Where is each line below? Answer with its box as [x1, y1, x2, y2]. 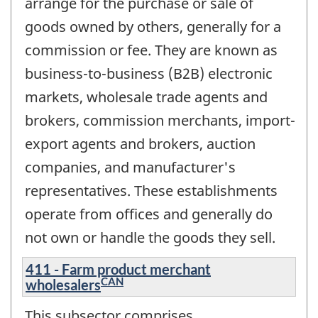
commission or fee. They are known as [25, 40, 278, 60]
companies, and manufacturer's [25, 157, 236, 177]
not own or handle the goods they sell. [25, 227, 275, 247]
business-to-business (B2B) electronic [25, 63, 273, 83]
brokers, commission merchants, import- [25, 110, 295, 130]
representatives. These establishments [25, 180, 278, 200]
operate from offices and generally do [25, 204, 273, 224]
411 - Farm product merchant [26, 261, 211, 278]
